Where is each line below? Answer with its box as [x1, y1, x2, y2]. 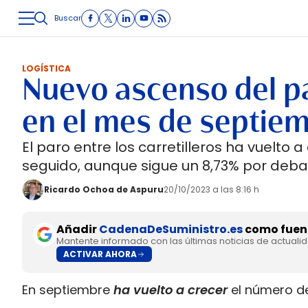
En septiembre [22, 281, 110, 298]
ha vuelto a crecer [110, 281, 228, 298]
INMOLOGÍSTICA [87, 30, 162, 42]
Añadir [56, 221, 99, 237]
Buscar [54, 12, 81, 23]
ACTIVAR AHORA [63, 247, 137, 260]
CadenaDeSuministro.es [99, 221, 243, 237]
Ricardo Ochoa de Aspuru [44, 184, 164, 195]
